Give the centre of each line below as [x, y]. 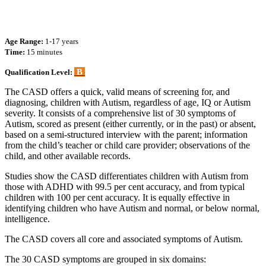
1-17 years [61, 41]
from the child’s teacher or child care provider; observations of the [127, 145]
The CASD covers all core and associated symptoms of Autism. [124, 239]
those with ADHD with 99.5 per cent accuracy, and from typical [125, 186]
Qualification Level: [39, 72]
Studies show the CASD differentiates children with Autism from [126, 176]
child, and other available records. [68, 156]
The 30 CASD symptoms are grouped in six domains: [105, 259]
